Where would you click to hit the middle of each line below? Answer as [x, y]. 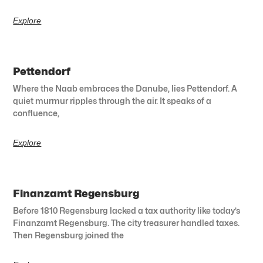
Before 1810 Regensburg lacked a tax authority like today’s [127, 210]
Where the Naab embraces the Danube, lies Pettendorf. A [125, 88]
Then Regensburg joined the [69, 235]
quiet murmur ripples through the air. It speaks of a [112, 100]
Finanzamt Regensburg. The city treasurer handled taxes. [127, 222]
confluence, [36, 113]
